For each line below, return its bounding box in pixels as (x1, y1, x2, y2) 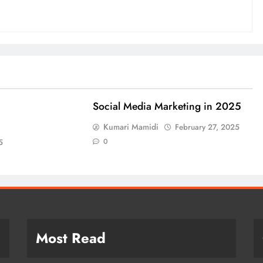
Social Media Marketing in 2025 (92, 98, 241, 114)
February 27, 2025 (174, 121, 240, 133)
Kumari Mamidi (103, 120, 159, 133)
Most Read (35, 227, 106, 248)
